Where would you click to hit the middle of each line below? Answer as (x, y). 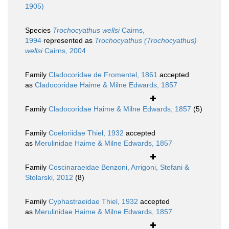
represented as (68, 41)
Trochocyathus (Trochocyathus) (146, 41)
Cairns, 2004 (64, 51)
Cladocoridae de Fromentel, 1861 (103, 75)
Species (39, 30)
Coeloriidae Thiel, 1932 (86, 133)
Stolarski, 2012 (49, 178)
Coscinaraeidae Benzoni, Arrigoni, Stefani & (119, 167)
